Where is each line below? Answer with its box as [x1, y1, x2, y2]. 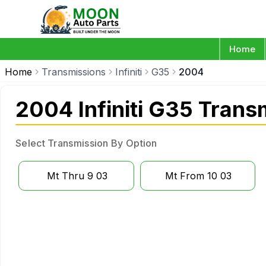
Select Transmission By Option [15, 137, 157, 149]
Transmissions [42, 66, 106, 78]
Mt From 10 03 [165, 170, 232, 182]
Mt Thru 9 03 [46, 170, 107, 182]
